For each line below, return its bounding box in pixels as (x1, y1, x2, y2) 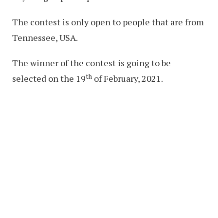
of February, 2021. (92, 73, 163, 85)
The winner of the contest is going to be (12, 57, 171, 69)
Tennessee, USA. (12, 32, 78, 44)
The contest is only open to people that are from (12, 16, 204, 28)
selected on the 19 (12, 73, 86, 85)
